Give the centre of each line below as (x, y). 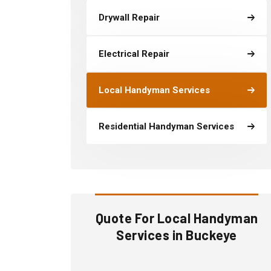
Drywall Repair (129, 18)
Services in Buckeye (177, 235)
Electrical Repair (134, 54)
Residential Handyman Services (166, 126)
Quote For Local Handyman (177, 218)
